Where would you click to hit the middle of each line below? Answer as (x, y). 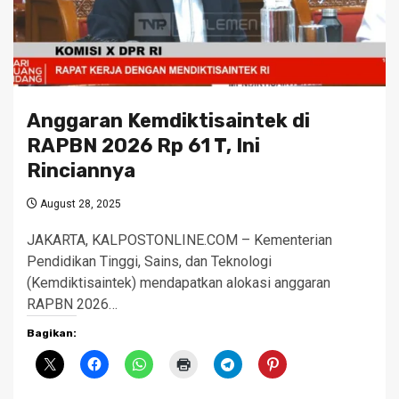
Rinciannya (81, 171)
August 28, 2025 (79, 204)
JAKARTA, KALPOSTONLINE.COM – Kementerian (179, 240)
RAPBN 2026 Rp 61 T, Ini (143, 146)
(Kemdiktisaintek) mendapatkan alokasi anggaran (179, 283)
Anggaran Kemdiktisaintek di (168, 121)
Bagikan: (52, 334)
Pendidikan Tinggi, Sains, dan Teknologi (149, 262)
